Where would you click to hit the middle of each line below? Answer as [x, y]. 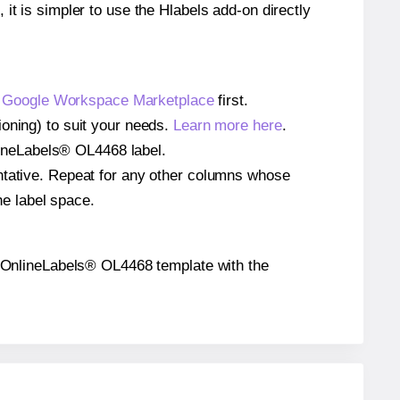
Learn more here [228, 126]
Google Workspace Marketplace [108, 101]
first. [231, 101]
